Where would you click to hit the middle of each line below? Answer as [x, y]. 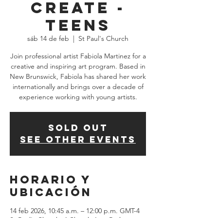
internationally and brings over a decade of [78, 87]
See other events [78, 139]
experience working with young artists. [78, 97]
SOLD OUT [78, 128]
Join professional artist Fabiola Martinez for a [78, 56]
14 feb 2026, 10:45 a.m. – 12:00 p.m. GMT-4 [75, 211]
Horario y [51, 180]
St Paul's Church [103, 38]
